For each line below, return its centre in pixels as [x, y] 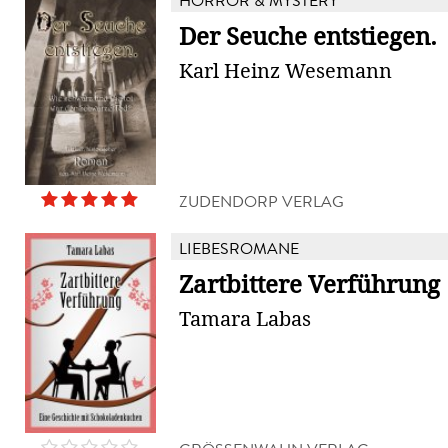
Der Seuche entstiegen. [308, 37]
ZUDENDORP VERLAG [261, 201]
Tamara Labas [245, 319]
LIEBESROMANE [239, 248]
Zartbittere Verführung [309, 285]
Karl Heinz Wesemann [285, 71]
